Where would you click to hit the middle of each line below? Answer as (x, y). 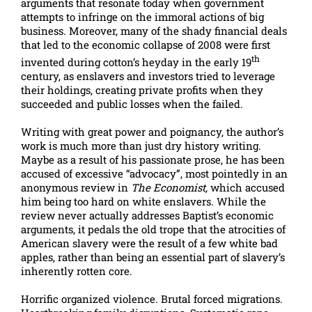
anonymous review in (76, 187)
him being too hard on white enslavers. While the (143, 201)
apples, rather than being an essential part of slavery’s (153, 257)
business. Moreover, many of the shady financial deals (154, 31)
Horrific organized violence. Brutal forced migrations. (152, 299)
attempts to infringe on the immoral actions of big (142, 17)
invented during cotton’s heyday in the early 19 (136, 62)
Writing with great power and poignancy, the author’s (152, 132)
